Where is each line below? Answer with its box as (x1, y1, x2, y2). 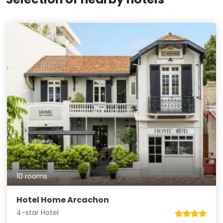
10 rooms (16, 171, 48, 182)
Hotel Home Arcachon (16, 194, 110, 206)
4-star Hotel (16, 208, 59, 218)
